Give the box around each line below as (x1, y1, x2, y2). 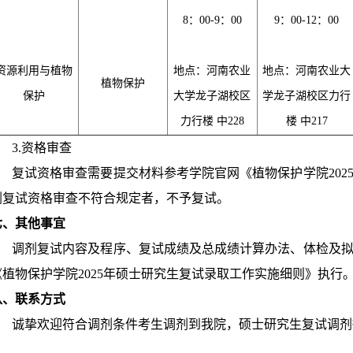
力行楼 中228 (180, 115, 244, 128)
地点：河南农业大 (262, 65, 351, 77)
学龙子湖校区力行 (262, 90, 351, 102)
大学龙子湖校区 (173, 90, 251, 102)
